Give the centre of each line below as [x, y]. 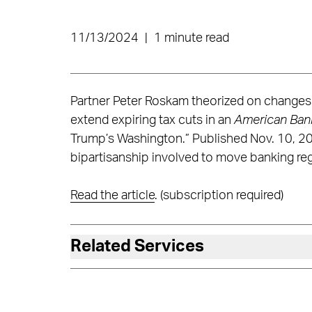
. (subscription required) [219, 196]
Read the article [112, 196]
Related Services [137, 246]
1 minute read [191, 38]
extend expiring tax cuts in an [152, 120]
